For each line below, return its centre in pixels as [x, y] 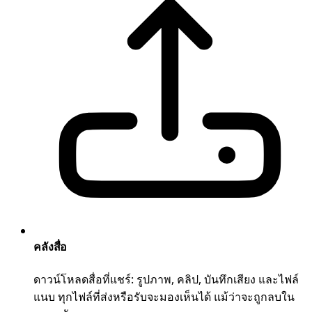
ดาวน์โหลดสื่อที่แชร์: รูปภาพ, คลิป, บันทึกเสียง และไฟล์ [166, 279]
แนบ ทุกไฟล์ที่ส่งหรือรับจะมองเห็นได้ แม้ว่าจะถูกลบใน [164, 296]
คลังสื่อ [50, 247]
